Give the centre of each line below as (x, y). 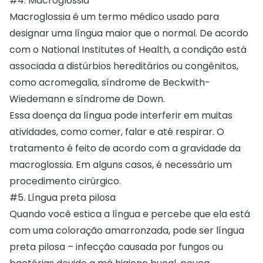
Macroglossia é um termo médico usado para (114, 16)
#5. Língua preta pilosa (63, 197)
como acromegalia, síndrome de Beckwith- (110, 82)
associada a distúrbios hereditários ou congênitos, (124, 66)
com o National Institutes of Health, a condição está (128, 49)
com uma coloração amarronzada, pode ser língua (127, 230)
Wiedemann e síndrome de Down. (87, 99)
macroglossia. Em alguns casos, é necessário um (121, 164)
